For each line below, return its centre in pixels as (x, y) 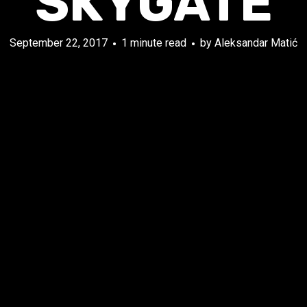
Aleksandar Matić (256, 42)
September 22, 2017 (59, 42)
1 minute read (154, 42)
